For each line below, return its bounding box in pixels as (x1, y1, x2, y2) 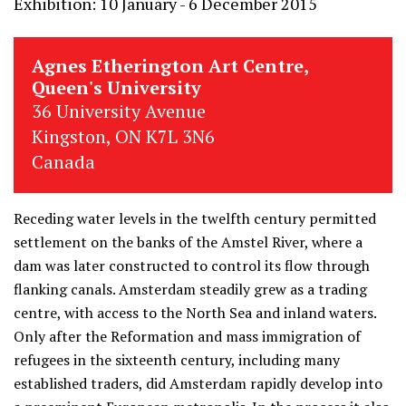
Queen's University (32, 75, 201, 100)
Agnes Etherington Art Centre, (32, 53, 308, 78)
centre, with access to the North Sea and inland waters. (14, 303, 376, 323)
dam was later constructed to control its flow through (14, 256, 370, 275)
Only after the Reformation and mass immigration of (14, 326, 361, 346)
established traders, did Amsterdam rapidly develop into (14, 373, 382, 393)
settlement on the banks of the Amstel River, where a (14, 232, 362, 252)
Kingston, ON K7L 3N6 (32, 124, 215, 149)
